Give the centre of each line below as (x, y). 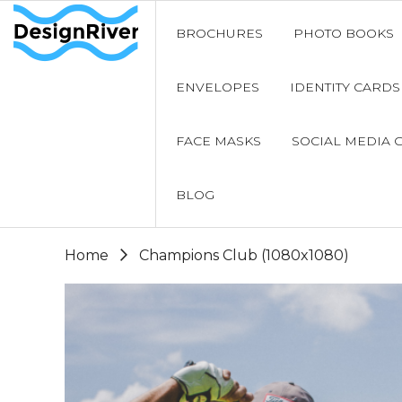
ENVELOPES (217, 87)
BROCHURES (219, 33)
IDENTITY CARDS (345, 87)
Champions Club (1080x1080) (244, 255)
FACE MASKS (218, 141)
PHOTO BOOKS (343, 33)
